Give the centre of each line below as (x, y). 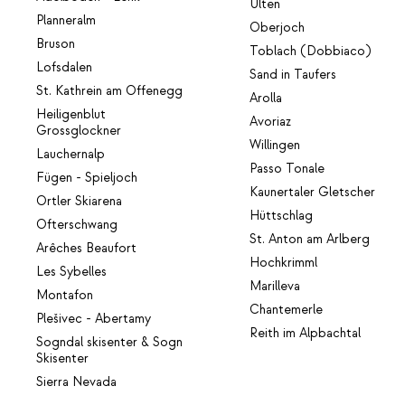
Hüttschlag (282, 216)
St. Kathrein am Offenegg (109, 91)
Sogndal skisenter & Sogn (109, 342)
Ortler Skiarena (79, 201)
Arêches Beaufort (86, 248)
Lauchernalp (71, 154)
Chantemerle (287, 310)
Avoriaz (271, 122)
